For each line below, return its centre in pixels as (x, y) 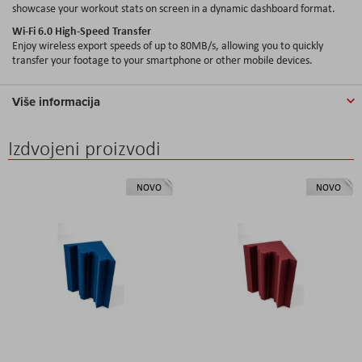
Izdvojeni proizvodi (84, 148)
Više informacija (56, 101)
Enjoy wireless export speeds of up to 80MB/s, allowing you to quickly (168, 45)
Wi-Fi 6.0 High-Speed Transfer (82, 30)
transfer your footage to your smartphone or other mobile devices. (162, 59)
